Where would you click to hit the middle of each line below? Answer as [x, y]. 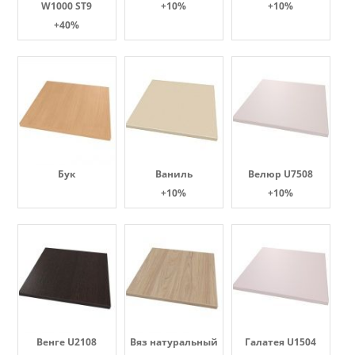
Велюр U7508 [281, 174]
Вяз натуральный [174, 342]
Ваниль [174, 174]
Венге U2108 [67, 342]
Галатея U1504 [281, 342]
